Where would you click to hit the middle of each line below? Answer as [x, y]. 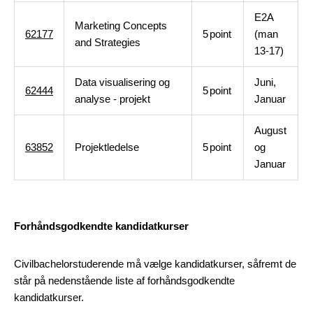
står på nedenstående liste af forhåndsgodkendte [124, 281]
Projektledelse [107, 147]
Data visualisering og [122, 82]
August [270, 130]
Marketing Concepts [121, 26]
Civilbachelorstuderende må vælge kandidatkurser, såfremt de [155, 264]
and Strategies [108, 42]
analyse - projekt [112, 99]
